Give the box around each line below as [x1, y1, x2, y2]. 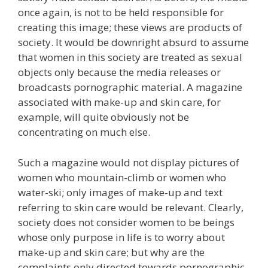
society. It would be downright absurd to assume [18, 35, 249, 49]
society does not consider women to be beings [18, 215, 234, 229]
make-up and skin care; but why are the [18, 245, 205, 259]
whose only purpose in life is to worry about [18, 230, 225, 244]
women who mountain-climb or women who [18, 170, 226, 184]
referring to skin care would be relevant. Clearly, [18, 200, 243, 214]
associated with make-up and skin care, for [18, 95, 221, 109]
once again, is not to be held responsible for [18, 5, 224, 19]
